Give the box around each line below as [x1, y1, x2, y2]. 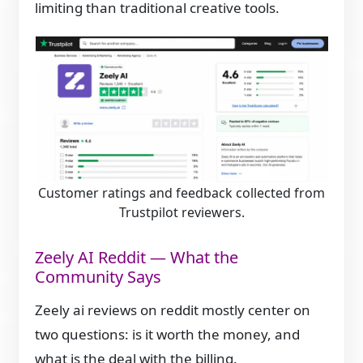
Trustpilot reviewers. [118, 203, 245, 221]
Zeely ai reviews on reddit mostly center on [35, 301, 311, 320]
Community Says [35, 265, 162, 288]
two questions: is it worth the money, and [35, 325, 301, 344]
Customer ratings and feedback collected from [38, 183, 325, 202]
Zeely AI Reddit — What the [35, 246, 239, 268]
